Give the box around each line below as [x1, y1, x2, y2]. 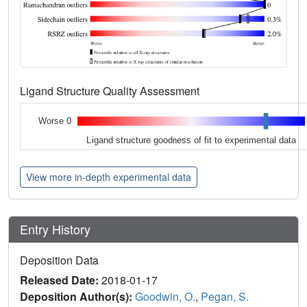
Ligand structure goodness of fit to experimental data [86, 134, 297, 145]
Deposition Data [20, 251, 99, 268]
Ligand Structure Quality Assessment [20, 83, 202, 99]
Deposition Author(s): [20, 288, 135, 304]
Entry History [20, 219, 94, 238]
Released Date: [20, 271, 101, 288]
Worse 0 [38, 116, 71, 127]
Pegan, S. [201, 288, 249, 304]
